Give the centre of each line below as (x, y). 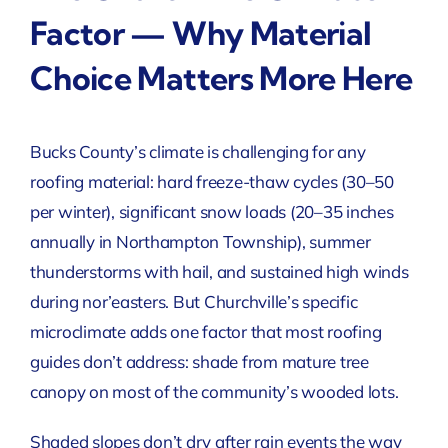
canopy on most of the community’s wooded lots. (214, 391)
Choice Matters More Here (221, 78)
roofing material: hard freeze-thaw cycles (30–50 (211, 181)
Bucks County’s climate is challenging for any (197, 151)
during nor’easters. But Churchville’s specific (193, 301)
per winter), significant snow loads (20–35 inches (211, 211)
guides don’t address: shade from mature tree (199, 361)
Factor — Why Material (200, 33)
